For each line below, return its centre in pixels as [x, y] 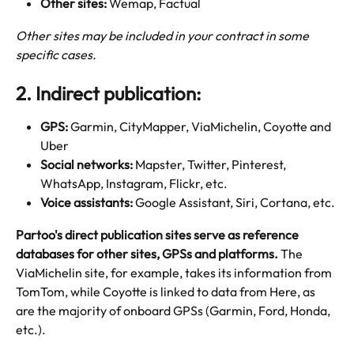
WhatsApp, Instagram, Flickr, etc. [134, 184]
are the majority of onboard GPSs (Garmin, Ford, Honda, [174, 310]
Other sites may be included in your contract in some [164, 35]
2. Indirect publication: [109, 94]
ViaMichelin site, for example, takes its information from [175, 272]
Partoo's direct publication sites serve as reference [158, 234]
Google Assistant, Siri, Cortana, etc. [234, 203]
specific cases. [57, 54]
